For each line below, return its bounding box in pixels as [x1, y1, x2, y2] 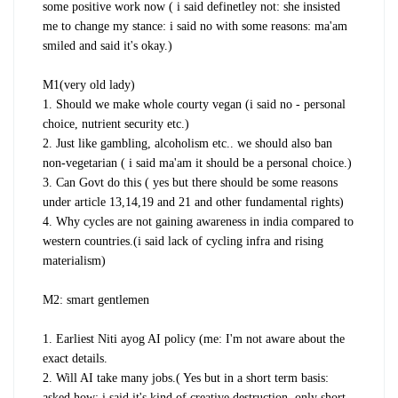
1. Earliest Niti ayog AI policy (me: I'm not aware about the [43, 331, 345, 346]
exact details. [43, 351, 107, 365]
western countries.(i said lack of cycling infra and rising [43, 234, 323, 248]
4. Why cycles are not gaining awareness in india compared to [43, 214, 354, 228]
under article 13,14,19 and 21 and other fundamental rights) [43, 195, 344, 209]
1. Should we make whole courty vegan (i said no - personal [43, 97, 346, 111]
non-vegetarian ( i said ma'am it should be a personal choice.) [43, 155, 352, 170]
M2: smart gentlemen [43, 292, 149, 306]
